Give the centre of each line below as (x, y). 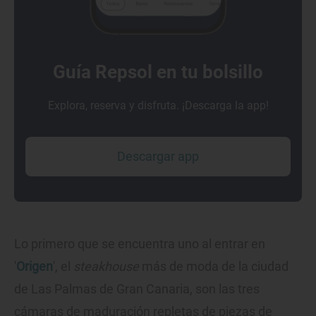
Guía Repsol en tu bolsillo (158, 72)
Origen (35, 267)
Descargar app (158, 157)
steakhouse (106, 267)
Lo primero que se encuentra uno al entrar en (140, 244)
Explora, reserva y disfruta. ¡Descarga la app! (158, 106)
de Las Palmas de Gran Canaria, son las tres (137, 289)
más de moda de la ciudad (214, 267)
